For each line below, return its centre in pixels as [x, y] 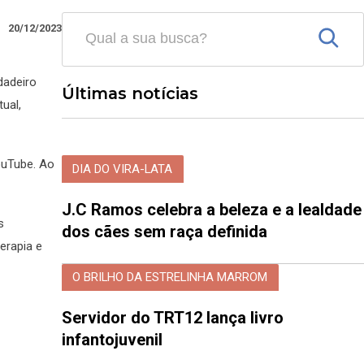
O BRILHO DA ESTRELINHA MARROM [170, 277]
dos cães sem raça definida [165, 231]
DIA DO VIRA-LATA [123, 169]
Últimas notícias [130, 94]
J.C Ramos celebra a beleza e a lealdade [212, 209]
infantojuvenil [114, 340]
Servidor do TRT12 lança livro [173, 318]
